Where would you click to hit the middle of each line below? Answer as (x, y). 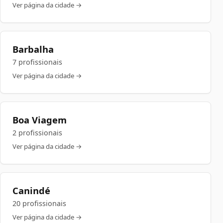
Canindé (31, 190)
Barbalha (33, 49)
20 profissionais (39, 203)
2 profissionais (37, 133)
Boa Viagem (40, 120)
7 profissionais (37, 62)
